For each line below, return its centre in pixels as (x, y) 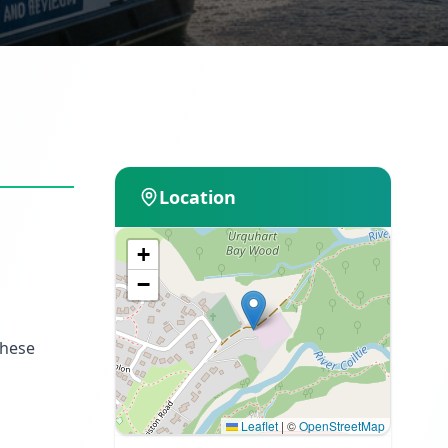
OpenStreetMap (342, 425)
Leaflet (258, 425)
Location (197, 197)
